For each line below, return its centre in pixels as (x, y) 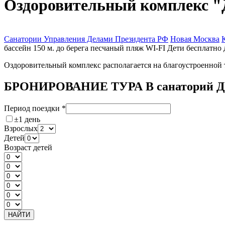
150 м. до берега (61, 48)
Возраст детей (28, 147)
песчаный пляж (117, 48)
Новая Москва (195, 39)
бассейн (18, 48)
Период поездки (33, 108)
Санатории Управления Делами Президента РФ (86, 39)
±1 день (27, 119)
